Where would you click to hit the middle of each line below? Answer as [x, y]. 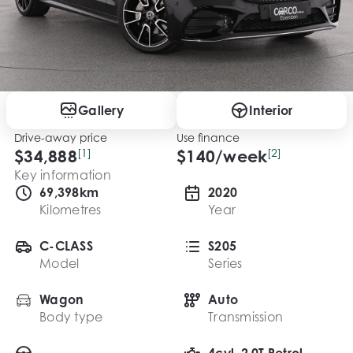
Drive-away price [61, 137]
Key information [63, 175]
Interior [271, 110]
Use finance [208, 137]
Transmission [245, 316]
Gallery [101, 110]
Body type [71, 316]
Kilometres [71, 209]
